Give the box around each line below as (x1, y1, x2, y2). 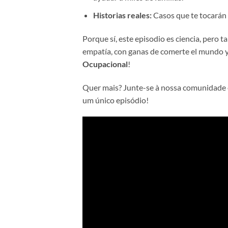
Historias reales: (93, 10, 152, 20)
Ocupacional (82, 59, 128, 69)
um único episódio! (82, 95, 149, 105)
